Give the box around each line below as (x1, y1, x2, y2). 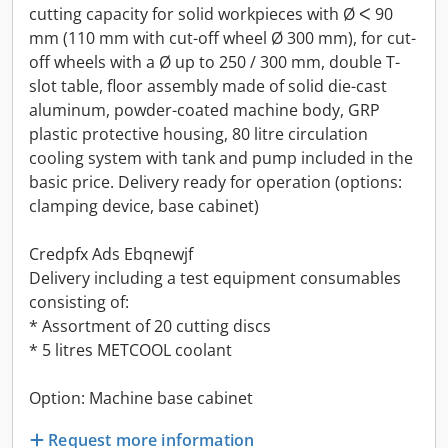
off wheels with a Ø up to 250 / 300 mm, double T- (29, 51, 400, 73)
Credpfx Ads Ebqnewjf (29, 243, 193, 265)
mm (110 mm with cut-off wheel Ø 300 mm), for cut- (29, 27, 416, 49)
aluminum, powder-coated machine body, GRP (29, 99, 380, 121)
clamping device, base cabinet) (29, 195, 259, 217)
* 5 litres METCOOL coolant (29, 339, 232, 361)
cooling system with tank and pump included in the (29, 147, 413, 169)
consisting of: (29, 291, 129, 313)
